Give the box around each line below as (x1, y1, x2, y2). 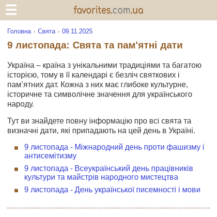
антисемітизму (24, 152, 77, 160)
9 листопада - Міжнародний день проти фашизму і (24, 143, 204, 151)
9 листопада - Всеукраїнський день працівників (24, 164, 193, 172)
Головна (7, 28, 31, 35)
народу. (7, 100, 34, 108)
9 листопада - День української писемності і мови (24, 186, 201, 194)
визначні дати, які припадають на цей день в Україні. (7, 126, 195, 135)
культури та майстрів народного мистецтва (24, 173, 178, 181)
